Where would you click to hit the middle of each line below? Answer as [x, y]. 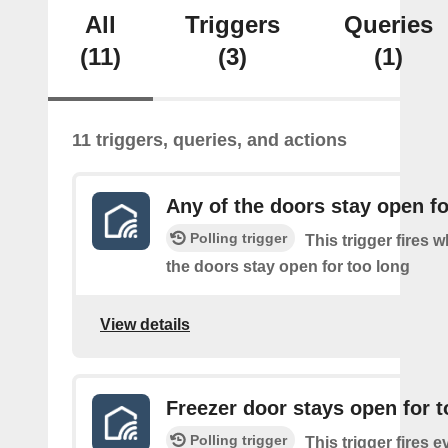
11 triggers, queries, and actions [209, 140]
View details [145, 324]
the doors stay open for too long [288, 266]
